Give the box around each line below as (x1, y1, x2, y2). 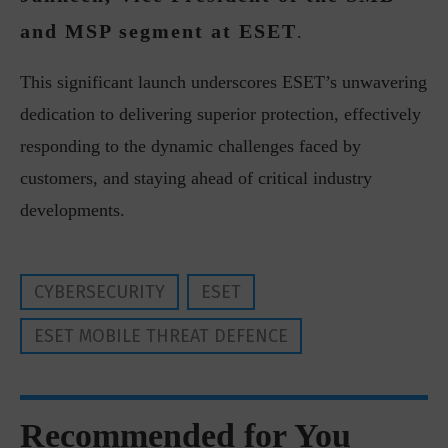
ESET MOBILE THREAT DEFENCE (34, 325, 288, 347)
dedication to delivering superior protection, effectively (20, 104, 421, 124)
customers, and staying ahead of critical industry (20, 168, 372, 188)
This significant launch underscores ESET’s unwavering (20, 72, 427, 92)
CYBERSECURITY (34, 281, 165, 303)
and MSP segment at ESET (20, 20, 297, 42)
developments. (20, 200, 125, 220)
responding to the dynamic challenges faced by (20, 136, 361, 156)
